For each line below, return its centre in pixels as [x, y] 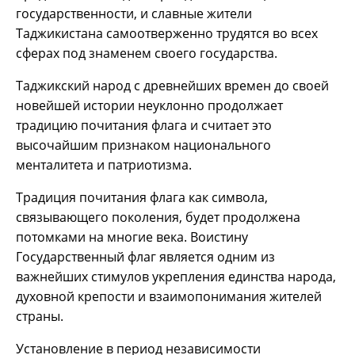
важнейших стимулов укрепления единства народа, [176, 276]
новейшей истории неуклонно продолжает [149, 105]
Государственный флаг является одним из [145, 256]
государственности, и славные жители [134, 13]
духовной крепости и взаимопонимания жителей [169, 296]
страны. [40, 316]
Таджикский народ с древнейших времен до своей [172, 85]
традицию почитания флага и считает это [144, 125]
